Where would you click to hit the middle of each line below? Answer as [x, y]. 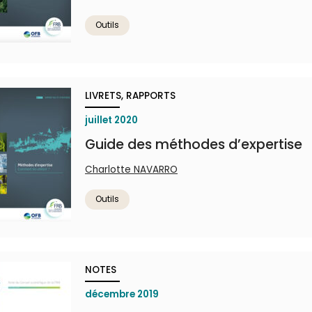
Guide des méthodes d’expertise [194, 145]
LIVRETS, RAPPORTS [130, 96]
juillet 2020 [111, 120]
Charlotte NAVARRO [131, 170]
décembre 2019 [122, 294]
